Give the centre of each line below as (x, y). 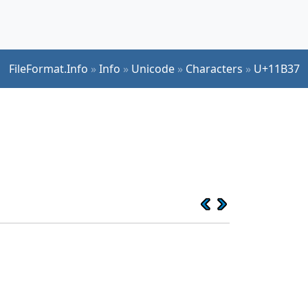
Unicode (153, 68)
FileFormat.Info (48, 68)
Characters (214, 68)
